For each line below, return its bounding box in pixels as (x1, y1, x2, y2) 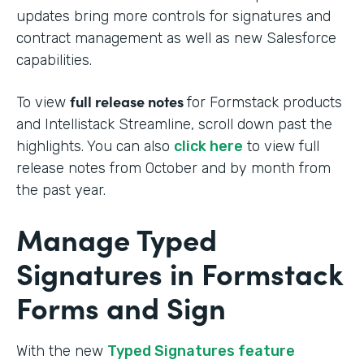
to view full (243, 136, 319, 155)
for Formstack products (187, 93, 342, 111)
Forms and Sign (16, 285, 226, 327)
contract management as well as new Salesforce (16, 28, 336, 47)
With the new (16, 341, 107, 360)
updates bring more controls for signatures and (16, 6, 331, 25)
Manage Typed (16, 217, 217, 259)
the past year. (16, 180, 106, 199)
